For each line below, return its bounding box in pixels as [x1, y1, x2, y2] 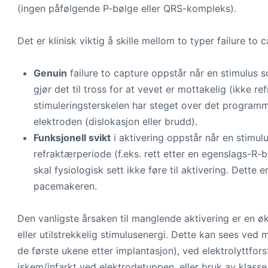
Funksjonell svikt [33, 132, 111, 144]
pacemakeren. [33, 180, 97, 193]
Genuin [33, 67, 67, 80]
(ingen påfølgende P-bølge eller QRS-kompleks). [17, 2, 236, 15]
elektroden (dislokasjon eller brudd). [33, 115, 197, 128]
